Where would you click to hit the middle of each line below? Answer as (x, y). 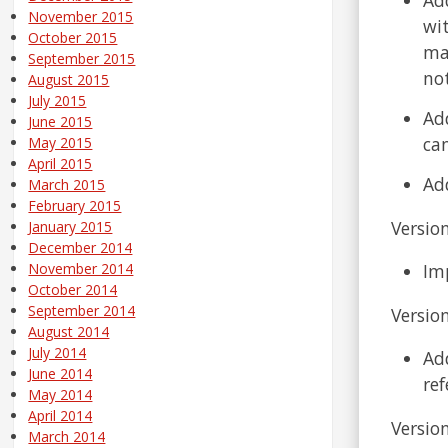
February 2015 (75, 206)
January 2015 (70, 227)
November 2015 (81, 17)
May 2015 (60, 143)
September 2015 (82, 59)
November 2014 (81, 269)
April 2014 (60, 416)
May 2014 (60, 395)
